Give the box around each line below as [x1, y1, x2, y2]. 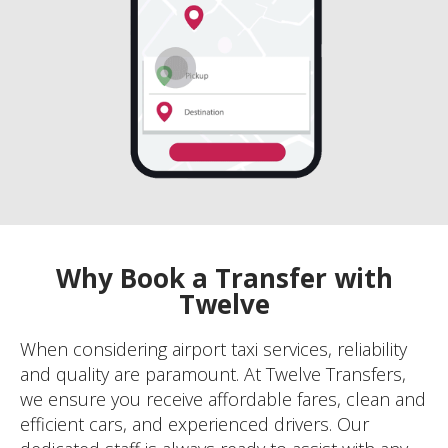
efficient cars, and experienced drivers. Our [20, 412, 369, 437]
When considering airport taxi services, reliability [20, 337, 407, 362]
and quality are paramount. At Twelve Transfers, [20, 362, 406, 387]
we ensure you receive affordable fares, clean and [20, 387, 426, 412]
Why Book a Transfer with [55, 260, 393, 297]
